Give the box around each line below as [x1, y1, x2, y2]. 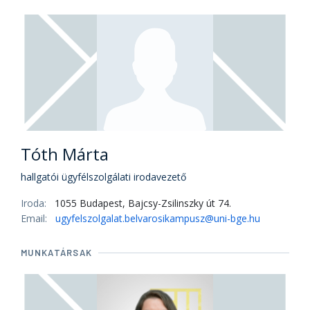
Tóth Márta [21, 143, 109, 165]
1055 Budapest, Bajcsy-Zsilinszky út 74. [55, 197, 231, 210]
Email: [21, 212, 50, 225]
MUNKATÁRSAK [21, 247, 93, 258]
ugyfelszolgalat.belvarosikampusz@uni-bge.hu [55, 212, 260, 225]
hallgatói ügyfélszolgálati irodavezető [21, 170, 186, 183]
